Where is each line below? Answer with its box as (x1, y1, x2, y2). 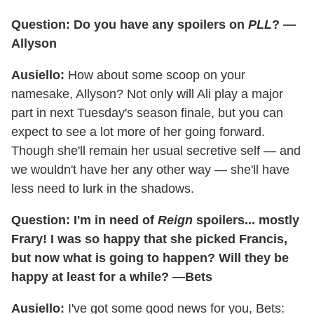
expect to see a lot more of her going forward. (11, 124, 265, 139)
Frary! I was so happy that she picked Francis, (11, 231, 287, 246)
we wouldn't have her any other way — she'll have (11, 162, 289, 177)
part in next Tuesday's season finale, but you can (11, 105, 283, 120)
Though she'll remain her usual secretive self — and (11, 143, 301, 158)
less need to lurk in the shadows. (11, 181, 194, 196)
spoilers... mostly (193, 212, 299, 227)
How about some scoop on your (64, 67, 245, 82)
